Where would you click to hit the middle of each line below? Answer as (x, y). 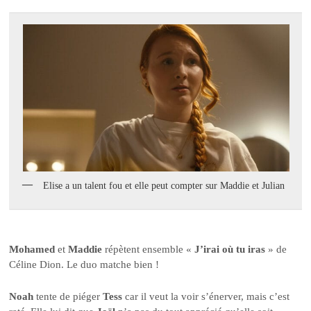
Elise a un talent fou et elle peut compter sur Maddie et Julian (164, 186)
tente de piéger (68, 297)
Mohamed (32, 249)
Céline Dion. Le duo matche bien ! (84, 264)
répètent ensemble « (149, 249)
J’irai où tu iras (230, 249)
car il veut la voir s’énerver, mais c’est (206, 297)
